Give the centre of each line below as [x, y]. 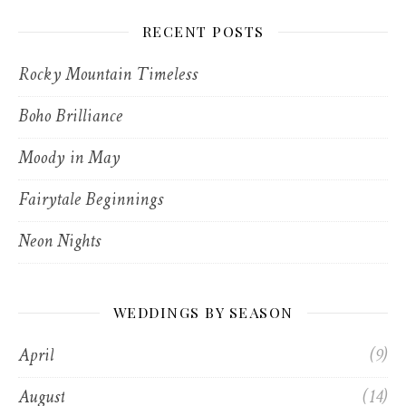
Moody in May [69, 159]
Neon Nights [59, 242]
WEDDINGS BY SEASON [203, 312]
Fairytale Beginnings [91, 201]
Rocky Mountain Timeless [108, 76]
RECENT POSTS [203, 31]
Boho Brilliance [70, 117]
